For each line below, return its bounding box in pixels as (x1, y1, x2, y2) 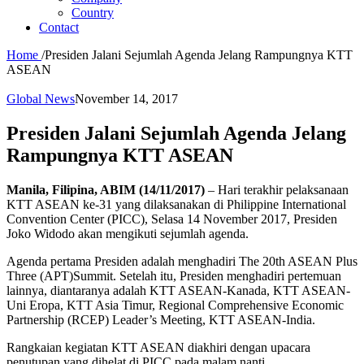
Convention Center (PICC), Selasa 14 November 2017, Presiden (6, 211, 337, 226)
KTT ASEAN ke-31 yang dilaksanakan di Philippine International (6, 197, 346, 211)
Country (71, 6, 114, 19)
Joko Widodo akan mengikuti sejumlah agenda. (6, 226, 249, 240)
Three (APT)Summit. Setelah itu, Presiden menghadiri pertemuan (6, 268, 341, 283)
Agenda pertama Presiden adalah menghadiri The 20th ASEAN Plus (6, 253, 357, 268)
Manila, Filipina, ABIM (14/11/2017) (6, 182, 205, 197)
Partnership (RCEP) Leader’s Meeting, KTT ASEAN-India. (6, 312, 315, 327)
